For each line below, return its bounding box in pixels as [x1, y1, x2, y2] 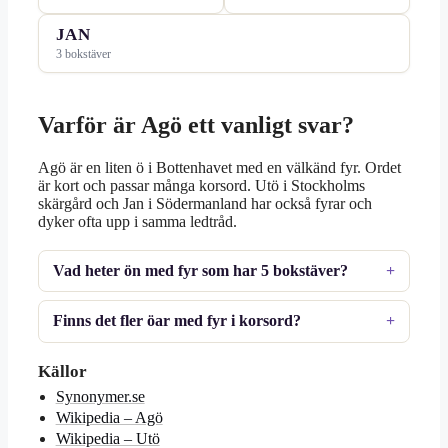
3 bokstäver [55, 46, 111, 61]
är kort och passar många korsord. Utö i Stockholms [38, 176, 365, 194]
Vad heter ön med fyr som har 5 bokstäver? [53, 261, 349, 279]
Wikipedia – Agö [55, 409, 163, 427]
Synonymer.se [55, 388, 145, 406]
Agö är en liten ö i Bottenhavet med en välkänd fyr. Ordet [38, 158, 401, 176]
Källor [38, 361, 87, 381]
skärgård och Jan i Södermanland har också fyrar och [38, 194, 372, 212]
